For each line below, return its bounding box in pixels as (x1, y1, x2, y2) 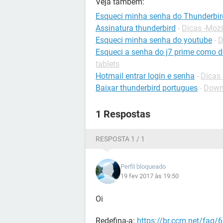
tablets (96, 59, 119, 69)
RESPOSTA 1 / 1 (96, 135, 145, 143)
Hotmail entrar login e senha (96, 71, 195, 81)
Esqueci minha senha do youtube (96, 35, 212, 45)
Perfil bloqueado (120, 163, 166, 170)
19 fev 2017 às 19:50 (120, 172, 179, 180)
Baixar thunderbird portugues (96, 83, 198, 93)
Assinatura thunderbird (96, 23, 176, 33)
